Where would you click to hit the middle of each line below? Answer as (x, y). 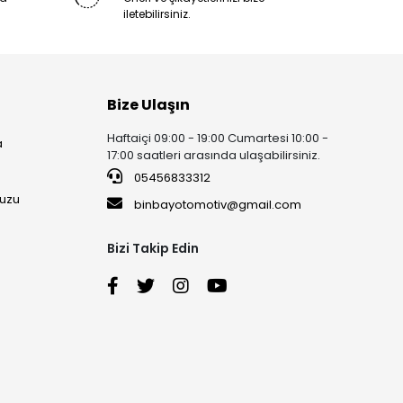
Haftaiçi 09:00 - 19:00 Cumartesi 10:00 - (218, 138)
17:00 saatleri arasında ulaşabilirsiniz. (214, 155)
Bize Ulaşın (149, 104)
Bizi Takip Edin (153, 248)
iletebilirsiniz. (157, 13)
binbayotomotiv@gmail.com (218, 204)
